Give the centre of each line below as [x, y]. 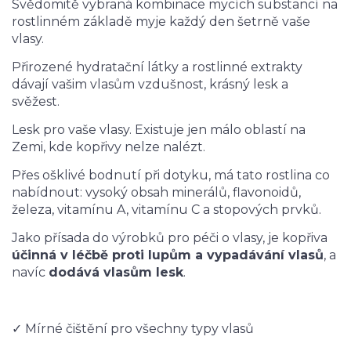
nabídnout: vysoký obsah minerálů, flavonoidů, [156, 192]
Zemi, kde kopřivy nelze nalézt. [109, 147]
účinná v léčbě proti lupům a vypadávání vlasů [168, 255]
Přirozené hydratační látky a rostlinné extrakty [157, 67]
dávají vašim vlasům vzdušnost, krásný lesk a [150, 84]
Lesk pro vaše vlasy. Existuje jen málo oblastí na [159, 130]
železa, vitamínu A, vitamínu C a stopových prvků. [166, 210]
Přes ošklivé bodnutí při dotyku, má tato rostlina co [171, 175]
